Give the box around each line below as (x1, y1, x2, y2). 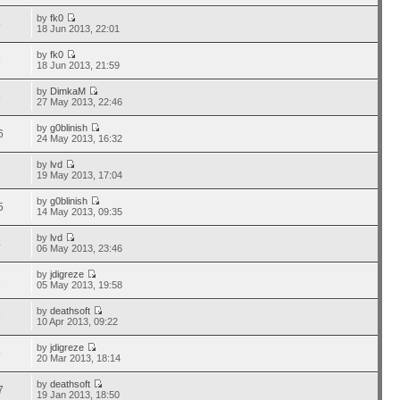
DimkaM (50, 86, 87, 96)
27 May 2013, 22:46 (37, 96, 123, 107)
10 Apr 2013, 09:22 (37, 316, 119, 327)
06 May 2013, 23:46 (37, 243, 123, 254)
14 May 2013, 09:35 (37, 206, 123, 217)
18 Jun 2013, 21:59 (37, 60, 121, 71)
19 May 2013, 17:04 (37, 170, 123, 180)
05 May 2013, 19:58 (37, 279, 123, 290)
